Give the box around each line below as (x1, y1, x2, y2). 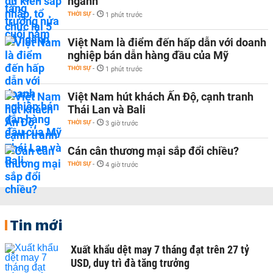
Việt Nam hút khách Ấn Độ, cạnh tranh (68, 90, 253, 103)
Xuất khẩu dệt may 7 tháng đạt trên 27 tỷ (71, 243, 249, 256)
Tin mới (10, 216, 63, 234)
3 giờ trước (105, 119, 138, 127)
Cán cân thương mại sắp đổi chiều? (68, 144, 239, 157)
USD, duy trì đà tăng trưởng (71, 257, 190, 269)
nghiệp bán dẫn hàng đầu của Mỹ (68, 49, 229, 62)
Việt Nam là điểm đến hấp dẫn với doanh (68, 36, 266, 49)
